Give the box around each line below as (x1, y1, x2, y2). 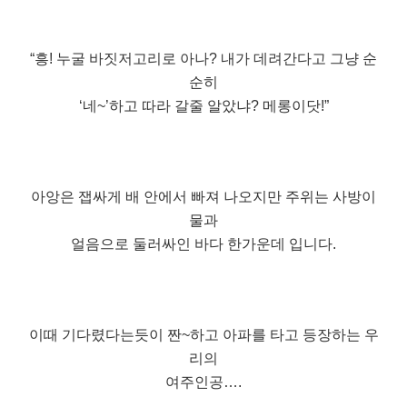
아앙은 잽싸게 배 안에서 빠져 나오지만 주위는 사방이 (31, 188, 376, 204)
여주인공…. (165, 373, 242, 390)
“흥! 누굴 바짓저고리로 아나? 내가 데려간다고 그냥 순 (30, 50, 377, 66)
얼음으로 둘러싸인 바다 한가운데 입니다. (71, 235, 336, 252)
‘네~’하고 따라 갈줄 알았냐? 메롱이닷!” (78, 97, 329, 114)
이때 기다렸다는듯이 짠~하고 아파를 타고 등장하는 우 (28, 326, 379, 342)
